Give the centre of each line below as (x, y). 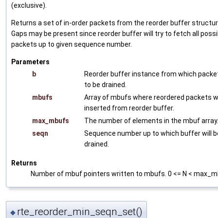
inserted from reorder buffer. (129, 108)
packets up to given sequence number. (72, 45)
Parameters (30, 62)
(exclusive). (29, 6)
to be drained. (105, 85)
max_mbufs (51, 121)
